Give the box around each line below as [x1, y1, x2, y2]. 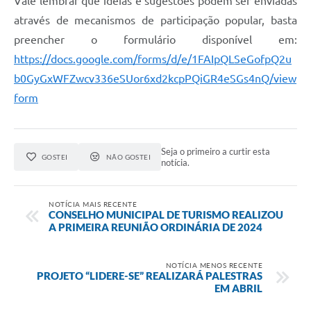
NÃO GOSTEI [106, 153, 151, 162]
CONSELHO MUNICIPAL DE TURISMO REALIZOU [49, 208, 283, 221]
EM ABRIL [215, 281, 262, 294]
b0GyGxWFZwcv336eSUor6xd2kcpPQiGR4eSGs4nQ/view [14, 72, 296, 85]
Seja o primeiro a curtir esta [161, 146, 271, 158]
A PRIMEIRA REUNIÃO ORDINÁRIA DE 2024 [49, 220, 262, 233]
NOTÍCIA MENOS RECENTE [165, 260, 262, 269]
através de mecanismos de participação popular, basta [14, 14, 297, 27]
